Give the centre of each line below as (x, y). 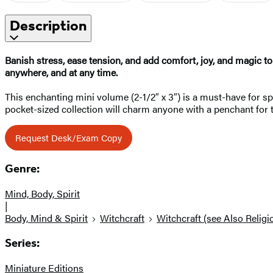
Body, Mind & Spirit (46, 218)
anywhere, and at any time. (61, 72)
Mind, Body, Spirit (42, 194)
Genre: (22, 169)
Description (48, 25)
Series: (22, 243)
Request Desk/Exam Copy (69, 137)
